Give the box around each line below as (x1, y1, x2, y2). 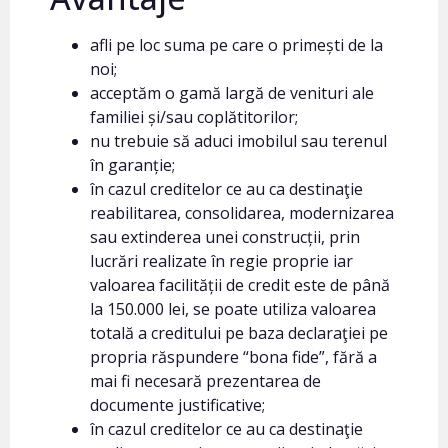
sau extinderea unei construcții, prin (90, 226, 360, 248)
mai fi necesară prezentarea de (90, 370, 321, 392)
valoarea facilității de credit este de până (90, 274, 390, 296)
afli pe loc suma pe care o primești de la (90, 34, 383, 56)
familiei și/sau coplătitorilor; (90, 106, 298, 128)
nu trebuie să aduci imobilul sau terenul (90, 130, 387, 152)
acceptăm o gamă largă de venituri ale (90, 82, 374, 104)
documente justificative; (90, 394, 265, 416)
